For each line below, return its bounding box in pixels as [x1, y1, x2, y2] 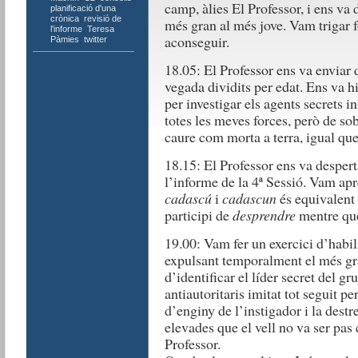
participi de [164, 205, 233, 225]
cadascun [221, 189, 276, 208]
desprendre [232, 205, 296, 225]
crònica [50, 14, 79, 23]
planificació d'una [50, 3, 116, 13]
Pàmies [50, 34, 79, 44]
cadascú [164, 189, 212, 208]
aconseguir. [164, 32, 229, 51]
